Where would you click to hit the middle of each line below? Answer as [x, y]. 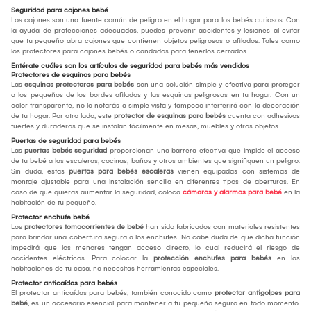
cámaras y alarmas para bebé [231, 192]
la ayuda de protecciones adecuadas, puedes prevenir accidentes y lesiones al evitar [155, 30]
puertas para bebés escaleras [121, 171]
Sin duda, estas [40, 171]
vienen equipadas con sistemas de [237, 171]
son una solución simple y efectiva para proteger [217, 84]
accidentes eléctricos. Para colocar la [82, 258]
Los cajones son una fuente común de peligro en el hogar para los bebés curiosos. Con [155, 20]
